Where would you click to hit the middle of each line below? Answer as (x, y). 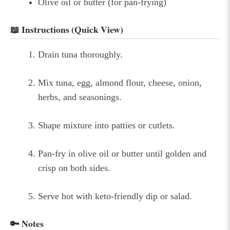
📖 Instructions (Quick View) (67, 30)
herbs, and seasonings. (80, 97)
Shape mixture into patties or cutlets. (107, 125)
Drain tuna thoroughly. (80, 54)
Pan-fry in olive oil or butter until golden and (122, 153)
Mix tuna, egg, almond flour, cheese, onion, (120, 82)
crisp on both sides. (74, 168)
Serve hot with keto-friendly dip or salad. (115, 196)
